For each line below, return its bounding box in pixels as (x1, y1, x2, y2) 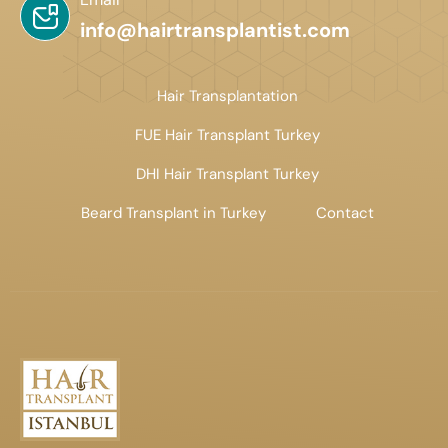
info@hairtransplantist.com (80, 16, 350, 43)
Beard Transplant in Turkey (80, 202, 266, 223)
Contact (315, 202, 374, 223)
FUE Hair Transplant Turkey (134, 124, 320, 145)
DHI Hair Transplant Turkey (135, 163, 319, 184)
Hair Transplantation (156, 85, 298, 106)
